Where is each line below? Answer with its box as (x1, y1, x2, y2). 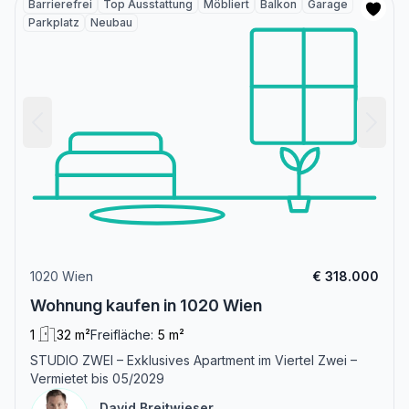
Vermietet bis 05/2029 (30, 370, 164, 386)
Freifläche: (90, 326, 153, 342)
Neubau (90, 15, 132, 29)
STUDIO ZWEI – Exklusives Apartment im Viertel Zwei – (30, 351, 357, 368)
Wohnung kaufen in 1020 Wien (30, 295, 262, 315)
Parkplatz (28, 15, 79, 29)
